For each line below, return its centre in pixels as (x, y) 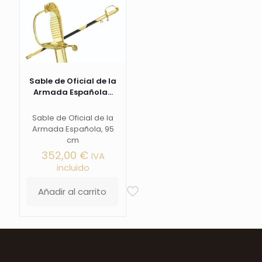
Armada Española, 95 (73, 129)
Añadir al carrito (73, 191)
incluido (73, 167)
